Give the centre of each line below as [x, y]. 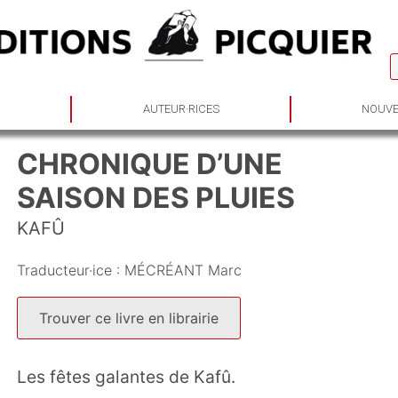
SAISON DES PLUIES [156, 198]
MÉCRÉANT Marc [183, 270]
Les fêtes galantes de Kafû [124, 377]
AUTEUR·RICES [181, 109]
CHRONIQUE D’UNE [150, 164]
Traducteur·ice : [71, 270]
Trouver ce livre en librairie [129, 318]
